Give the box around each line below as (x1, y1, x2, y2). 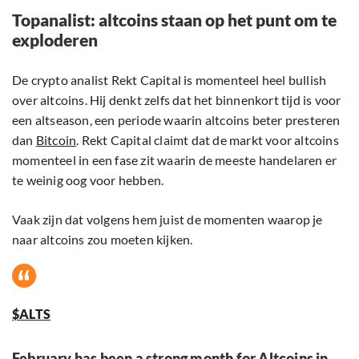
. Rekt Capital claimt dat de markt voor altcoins (76, 132, 339, 148)
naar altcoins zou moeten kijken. (12, 232, 193, 248)
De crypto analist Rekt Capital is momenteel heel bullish (12, 72, 327, 88)
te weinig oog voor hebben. (12, 172, 164, 188)
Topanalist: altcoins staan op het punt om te (12, 10, 337, 30)
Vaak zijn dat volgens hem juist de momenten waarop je (12, 212, 323, 228)
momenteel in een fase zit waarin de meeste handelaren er (12, 152, 337, 168)
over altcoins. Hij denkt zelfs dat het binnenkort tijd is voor (12, 92, 341, 108)
